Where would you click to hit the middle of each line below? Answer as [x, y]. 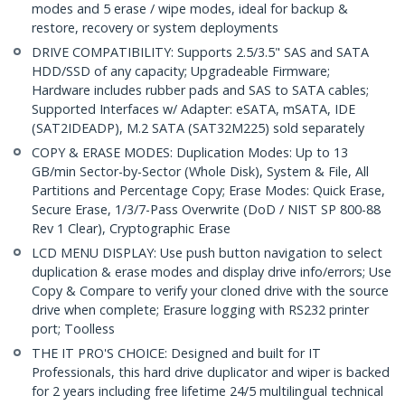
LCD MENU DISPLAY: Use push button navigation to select [207, 253]
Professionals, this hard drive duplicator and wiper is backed [211, 372]
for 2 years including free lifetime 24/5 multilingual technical [207, 391]
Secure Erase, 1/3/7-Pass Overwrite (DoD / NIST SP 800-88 [206, 210]
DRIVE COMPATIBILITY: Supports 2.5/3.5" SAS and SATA [200, 52]
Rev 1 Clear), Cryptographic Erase [131, 229]
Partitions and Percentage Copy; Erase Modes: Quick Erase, [208, 191]
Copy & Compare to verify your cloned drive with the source [210, 291]
